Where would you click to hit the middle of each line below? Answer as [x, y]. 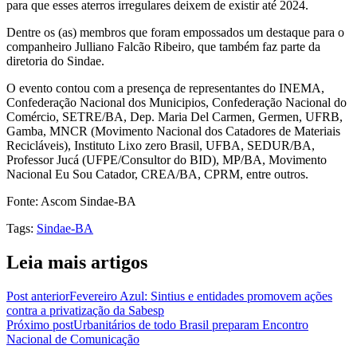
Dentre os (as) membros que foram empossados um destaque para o [175, 32]
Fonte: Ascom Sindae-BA [71, 201]
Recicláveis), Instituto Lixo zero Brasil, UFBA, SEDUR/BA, [161, 145]
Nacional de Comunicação [73, 339]
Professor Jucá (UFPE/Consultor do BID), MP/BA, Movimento [167, 159]
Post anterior [38, 296]
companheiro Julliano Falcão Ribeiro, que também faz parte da [163, 46]
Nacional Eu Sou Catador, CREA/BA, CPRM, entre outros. [157, 174]
